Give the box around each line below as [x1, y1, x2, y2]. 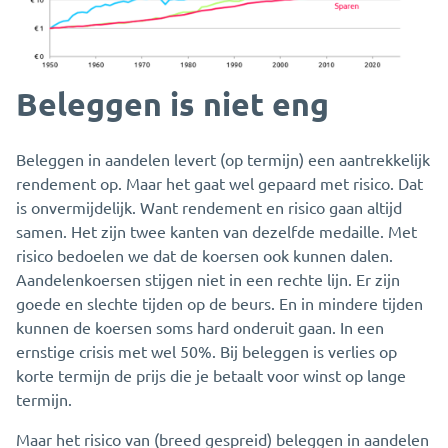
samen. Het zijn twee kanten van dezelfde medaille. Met [16, 221, 417, 242]
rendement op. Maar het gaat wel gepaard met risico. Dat [16, 173, 423, 194]
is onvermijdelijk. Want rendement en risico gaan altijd [16, 197, 402, 218]
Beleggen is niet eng [16, 84, 329, 125]
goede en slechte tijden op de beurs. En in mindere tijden [16, 293, 423, 314]
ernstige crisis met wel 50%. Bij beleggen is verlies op [16, 341, 397, 362]
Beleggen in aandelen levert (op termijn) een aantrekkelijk [16, 149, 430, 170]
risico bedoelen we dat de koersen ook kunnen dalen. [16, 245, 393, 266]
